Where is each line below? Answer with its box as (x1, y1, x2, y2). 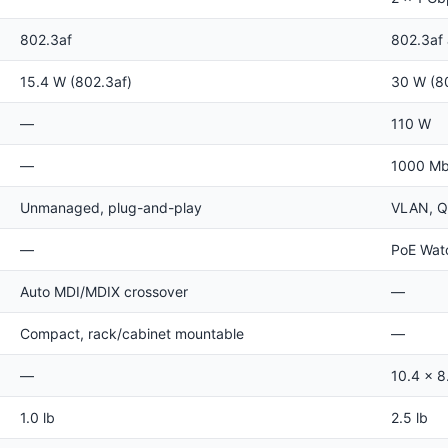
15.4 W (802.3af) (20, 73, 132, 90)
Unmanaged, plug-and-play (20, 199, 202, 216)
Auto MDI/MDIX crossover (20, 283, 188, 300)
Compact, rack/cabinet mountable (20, 325, 244, 342)
